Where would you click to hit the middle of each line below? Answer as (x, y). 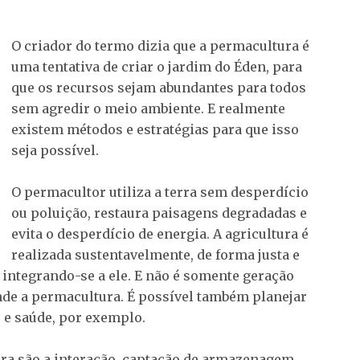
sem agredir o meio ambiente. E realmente (148, 108)
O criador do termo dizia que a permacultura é (160, 45)
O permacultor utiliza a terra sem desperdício (160, 192)
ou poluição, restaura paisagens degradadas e (159, 213)
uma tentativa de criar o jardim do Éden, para (157, 66)
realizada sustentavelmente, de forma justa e (155, 254)
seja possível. (55, 150)
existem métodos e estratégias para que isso (155, 129)
